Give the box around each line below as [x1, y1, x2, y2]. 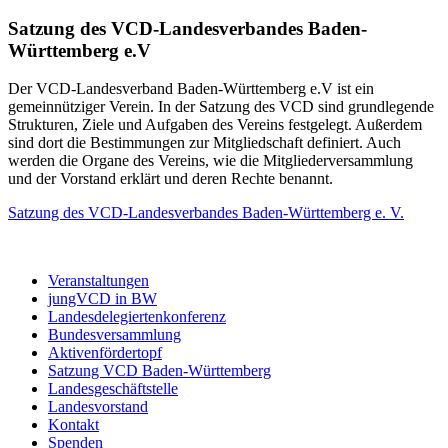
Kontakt [48, 416, 99, 434]
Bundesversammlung [48, 326, 181, 344]
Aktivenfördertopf [48, 344, 162, 362]
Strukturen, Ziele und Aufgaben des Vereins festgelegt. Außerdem [8, 116, 422, 134]
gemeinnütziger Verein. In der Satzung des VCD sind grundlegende [8, 98, 434, 116]
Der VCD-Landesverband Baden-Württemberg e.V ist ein [8, 80, 374, 98]
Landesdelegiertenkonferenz [48, 308, 226, 326]
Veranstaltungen [48, 272, 149, 290]
